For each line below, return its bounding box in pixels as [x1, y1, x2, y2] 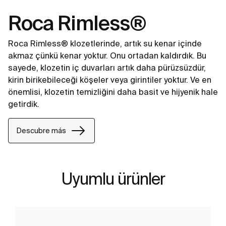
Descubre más [17, 126, 66, 135]
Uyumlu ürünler [61, 169, 165, 188]
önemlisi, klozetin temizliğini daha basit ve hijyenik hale [8, 87, 218, 97]
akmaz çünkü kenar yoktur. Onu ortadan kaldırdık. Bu [8, 51, 206, 61]
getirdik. [8, 99, 39, 109]
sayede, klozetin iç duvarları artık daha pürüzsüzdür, [8, 63, 206, 73]
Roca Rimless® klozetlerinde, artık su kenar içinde [8, 39, 202, 48]
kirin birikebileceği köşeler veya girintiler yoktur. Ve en [8, 75, 211, 85]
